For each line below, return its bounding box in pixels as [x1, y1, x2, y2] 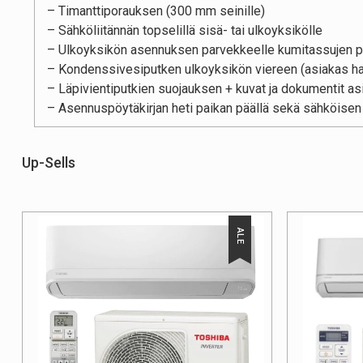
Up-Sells [22, 154, 75, 172]
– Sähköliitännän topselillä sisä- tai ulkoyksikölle [47, 23, 322, 39]
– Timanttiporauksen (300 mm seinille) [47, 3, 265, 19]
